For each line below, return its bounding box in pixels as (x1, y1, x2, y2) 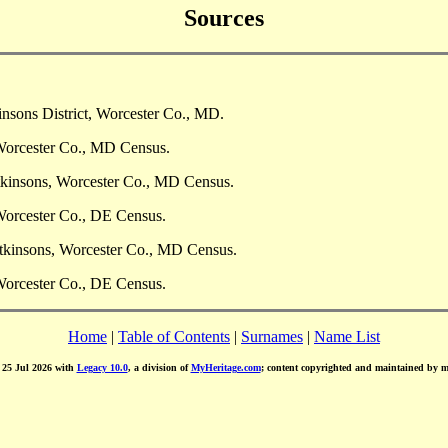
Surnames (241, 327, 303, 345)
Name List (314, 327, 380, 345)
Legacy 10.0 (76, 361, 128, 373)
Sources (184, 4, 264, 31)
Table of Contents (118, 327, 230, 345)
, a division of (127, 361, 191, 373)
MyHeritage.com (190, 361, 261, 373)
